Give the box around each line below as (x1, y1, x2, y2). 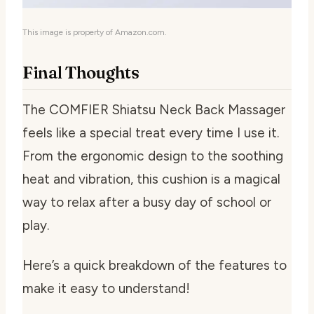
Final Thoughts (22, 62, 139, 83)
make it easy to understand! (22, 280, 190, 296)
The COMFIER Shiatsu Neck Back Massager (22, 101, 285, 118)
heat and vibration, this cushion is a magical (22, 170, 280, 187)
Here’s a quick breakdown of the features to (22, 257, 287, 273)
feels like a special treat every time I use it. (22, 124, 279, 141)
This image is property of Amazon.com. (22, 27, 167, 37)
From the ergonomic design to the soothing (22, 147, 283, 164)
